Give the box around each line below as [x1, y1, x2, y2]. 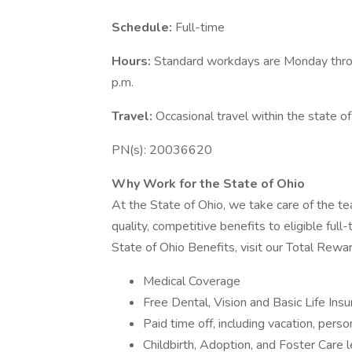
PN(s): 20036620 [112, 141, 212, 159]
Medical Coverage [143, 273, 240, 290]
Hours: [112, 53, 154, 70]
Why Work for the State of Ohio [112, 175, 305, 192]
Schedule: [112, 19, 175, 36]
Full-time [175, 19, 225, 36]
